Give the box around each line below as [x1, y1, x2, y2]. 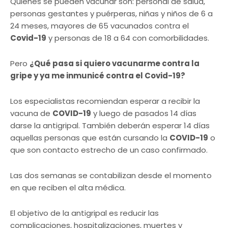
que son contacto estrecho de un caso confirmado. [10, 145, 208, 155]
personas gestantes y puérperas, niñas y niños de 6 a [10, 8, 213, 19]
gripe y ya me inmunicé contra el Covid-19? [10, 70, 185, 81]
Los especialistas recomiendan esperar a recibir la [10, 96, 200, 106]
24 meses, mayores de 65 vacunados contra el [10, 20, 189, 31]
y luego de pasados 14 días [91, 108, 196, 119]
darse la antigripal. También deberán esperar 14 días [10, 120, 210, 131]
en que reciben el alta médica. [10, 182, 126, 193]
